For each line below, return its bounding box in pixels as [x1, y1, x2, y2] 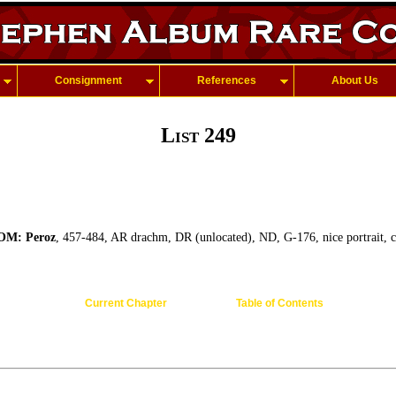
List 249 [160, 124, 236, 147]
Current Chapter [84, 297, 167, 309]
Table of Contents [235, 297, 324, 309]
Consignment [55, 74, 122, 87]
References [197, 74, 256, 87]
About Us [331, 74, 378, 87]
